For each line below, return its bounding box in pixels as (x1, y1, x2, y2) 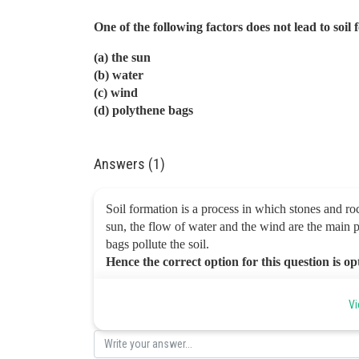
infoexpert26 (106, 308, 163, 321)
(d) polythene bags (94, 103, 193, 117)
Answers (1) (94, 155, 165, 172)
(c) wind (94, 86, 138, 99)
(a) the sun (94, 50, 151, 64)
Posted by (106, 292, 144, 304)
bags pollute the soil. (106, 237, 209, 251)
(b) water (94, 68, 143, 82)
